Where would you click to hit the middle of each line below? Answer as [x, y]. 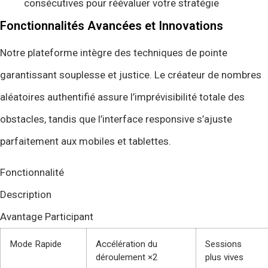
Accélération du [127, 244]
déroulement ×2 [127, 257]
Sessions [223, 244]
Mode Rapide [36, 244]
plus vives [224, 257]
